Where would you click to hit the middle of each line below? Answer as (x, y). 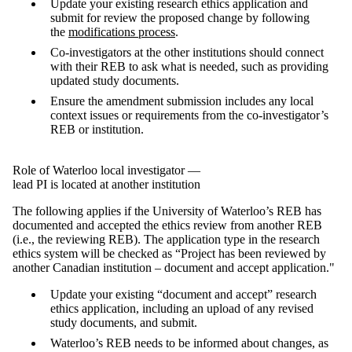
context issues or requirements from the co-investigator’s (189, 115)
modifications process (122, 31)
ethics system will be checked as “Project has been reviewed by (169, 253)
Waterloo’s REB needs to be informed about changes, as (189, 343)
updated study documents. (116, 80)
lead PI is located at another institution (106, 184)
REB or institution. (99, 129)
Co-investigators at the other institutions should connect (187, 52)
